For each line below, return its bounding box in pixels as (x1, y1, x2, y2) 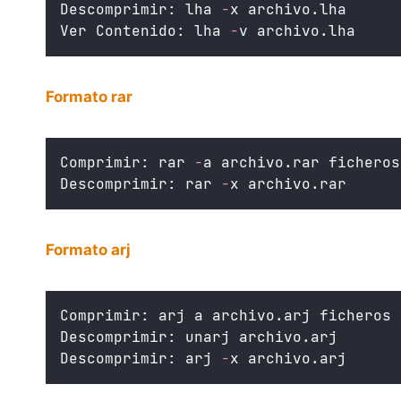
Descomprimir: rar (60, 174, 221, 193)
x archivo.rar (230, 174, 346, 193)
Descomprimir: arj (60, 348, 221, 368)
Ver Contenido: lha (60, 21, 230, 40)
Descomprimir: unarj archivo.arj (60, 327, 337, 346)
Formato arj (46, 240, 131, 259)
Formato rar (46, 87, 132, 106)
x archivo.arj (230, 348, 346, 368)
